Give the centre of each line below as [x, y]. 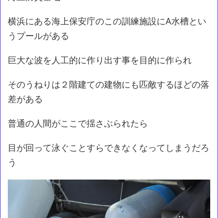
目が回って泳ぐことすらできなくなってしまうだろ [109, 147]
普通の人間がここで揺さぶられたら [78, 123]
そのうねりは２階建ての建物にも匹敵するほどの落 [109, 84]
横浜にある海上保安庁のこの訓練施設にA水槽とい [107, 21]
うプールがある [38, 36]
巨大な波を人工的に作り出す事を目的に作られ [100, 60]
